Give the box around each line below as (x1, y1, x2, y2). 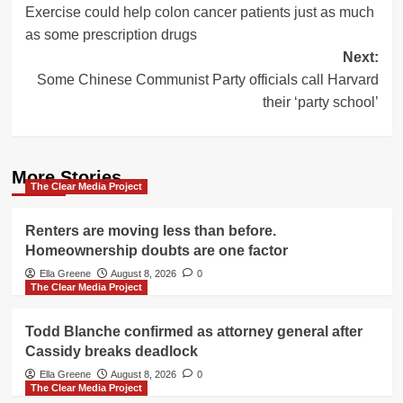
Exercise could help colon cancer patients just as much (24, 4, 374, 20)
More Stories (11, 166, 121, 187)
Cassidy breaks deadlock (24, 343, 198, 359)
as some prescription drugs (24, 26, 197, 42)
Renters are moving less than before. (24, 222, 276, 238)
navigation (23, 6, 158, 37)
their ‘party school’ (262, 94, 379, 110)
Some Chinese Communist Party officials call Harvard (36, 71, 379, 87)
